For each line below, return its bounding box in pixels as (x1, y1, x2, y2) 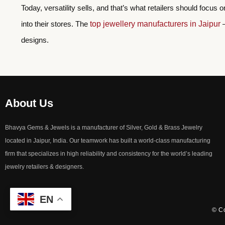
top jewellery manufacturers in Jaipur (90, 20, 220, 29)
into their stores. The (21, 20, 90, 29)
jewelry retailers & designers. (5, 163, 84, 170)
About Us (5, 96, 53, 109)
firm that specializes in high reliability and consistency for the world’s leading (5, 150, 212, 157)
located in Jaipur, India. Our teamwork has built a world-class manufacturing (5, 137, 210, 144)
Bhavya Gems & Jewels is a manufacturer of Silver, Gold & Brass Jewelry (5, 124, 202, 131)
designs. (21, 36, 51, 45)
